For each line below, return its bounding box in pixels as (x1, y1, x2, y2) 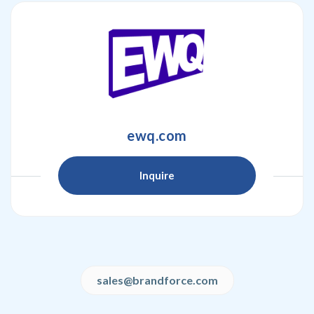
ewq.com (127, 127, 187, 144)
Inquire (139, 169, 175, 182)
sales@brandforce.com (96, 273, 218, 287)
